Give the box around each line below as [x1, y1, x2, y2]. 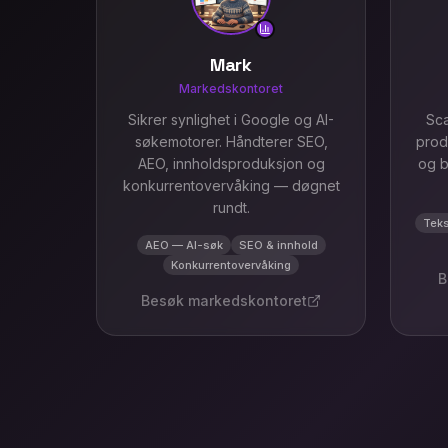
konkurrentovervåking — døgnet [122, 177, 340, 194]
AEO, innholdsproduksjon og [137, 155, 325, 172]
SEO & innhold [238, 238, 318, 252]
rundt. [212, 199, 250, 216]
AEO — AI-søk [144, 238, 223, 252]
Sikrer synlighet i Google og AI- [128, 111, 334, 128]
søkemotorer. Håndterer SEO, [134, 133, 328, 150]
